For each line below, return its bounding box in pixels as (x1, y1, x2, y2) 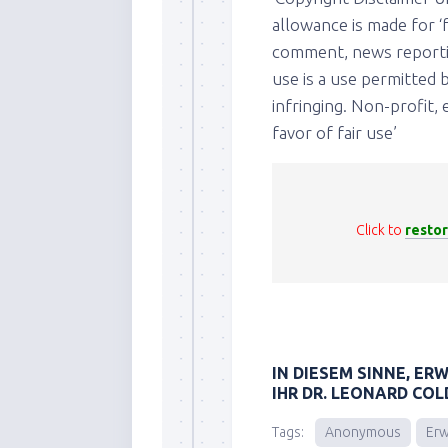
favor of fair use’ (272, 122, 397, 142)
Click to (356, 221, 405, 238)
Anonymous (325, 423, 401, 440)
